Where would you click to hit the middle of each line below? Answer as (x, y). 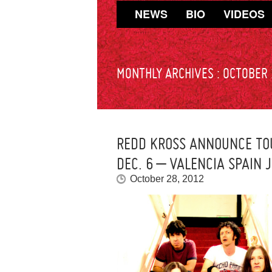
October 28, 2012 (167, 179)
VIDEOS (244, 14)
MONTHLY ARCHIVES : (170, 73)
